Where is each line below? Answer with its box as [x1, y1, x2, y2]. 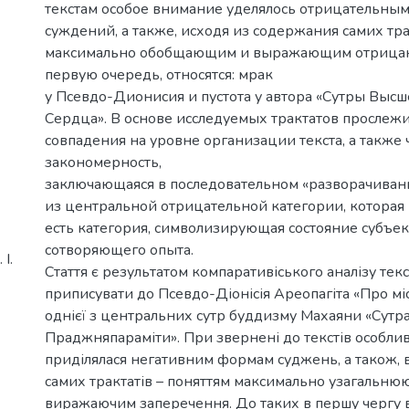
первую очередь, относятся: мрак [45, 64, 273, 85]
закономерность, [45, 152, 162, 173]
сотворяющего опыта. [45, 239, 194, 260]
